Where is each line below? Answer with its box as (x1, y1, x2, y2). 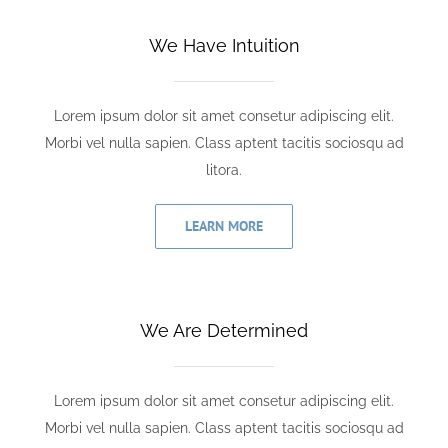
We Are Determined (140, 320, 308, 342)
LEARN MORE (185, 217, 263, 236)
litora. (206, 162, 242, 179)
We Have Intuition (148, 35, 300, 57)
